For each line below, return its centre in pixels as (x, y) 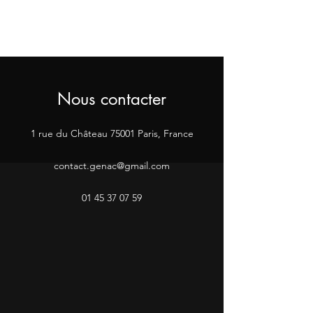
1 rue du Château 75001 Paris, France (112, 133)
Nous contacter (112, 99)
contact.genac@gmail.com (112, 165)
